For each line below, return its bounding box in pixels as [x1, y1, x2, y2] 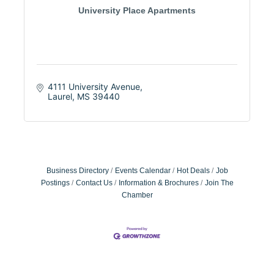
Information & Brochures [118, 178, 199, 187]
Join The [204, 178, 234, 187]
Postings [40, 178, 70, 187]
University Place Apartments [78, 5, 196, 15]
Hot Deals [176, 166, 210, 175]
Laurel [47, 91, 72, 102]
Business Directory [46, 166, 109, 175]
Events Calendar [114, 166, 171, 175]
